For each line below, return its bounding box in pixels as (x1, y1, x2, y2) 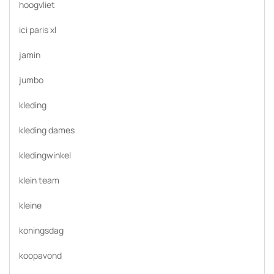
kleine (19, 199, 42, 211)
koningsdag (19, 224, 64, 236)
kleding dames (19, 124, 75, 136)
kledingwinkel (19, 149, 71, 161)
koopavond (19, 250, 62, 261)
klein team (19, 174, 59, 186)
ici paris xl (19, 24, 56, 35)
